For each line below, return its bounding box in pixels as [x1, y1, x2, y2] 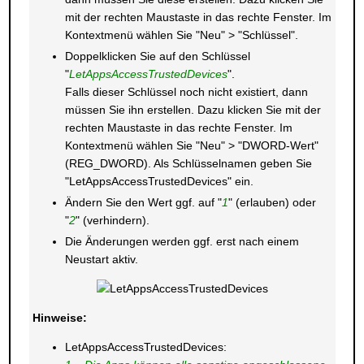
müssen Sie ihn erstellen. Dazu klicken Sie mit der [64, 103, 321, 116]
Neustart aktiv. [64, 253, 138, 266]
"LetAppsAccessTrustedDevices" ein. [64, 175, 253, 188]
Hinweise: [32, 311, 87, 324]
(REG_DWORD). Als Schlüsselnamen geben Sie [64, 157, 312, 170]
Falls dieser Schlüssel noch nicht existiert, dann [64, 85, 308, 98]
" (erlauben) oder [227, 196, 316, 209]
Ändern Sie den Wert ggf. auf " [64, 196, 222, 209]
